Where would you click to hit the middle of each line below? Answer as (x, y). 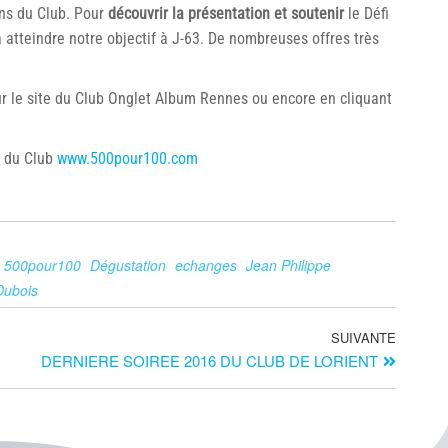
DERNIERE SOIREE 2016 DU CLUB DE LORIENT (209, 360)
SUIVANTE (363, 337)
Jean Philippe (288, 265)
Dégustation (128, 265)
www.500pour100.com (127, 158)
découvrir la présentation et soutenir (226, 13)
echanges (206, 265)
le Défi (366, 13)
